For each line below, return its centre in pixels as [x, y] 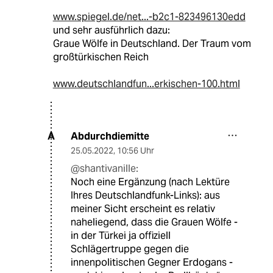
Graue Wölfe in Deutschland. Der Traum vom [152, 43]
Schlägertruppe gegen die [130, 249]
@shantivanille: [105, 168]
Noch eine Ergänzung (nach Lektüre [150, 182]
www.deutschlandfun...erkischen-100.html [146, 83]
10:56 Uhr [136, 150]
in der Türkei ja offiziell [121, 235]
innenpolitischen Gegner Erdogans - [152, 262]
